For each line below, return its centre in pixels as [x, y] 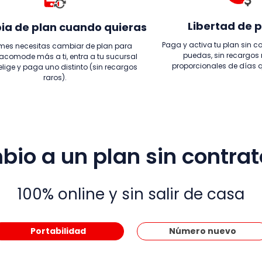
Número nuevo [203, 231]
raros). [55, 77]
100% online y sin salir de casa [131, 194]
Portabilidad [58, 231]
